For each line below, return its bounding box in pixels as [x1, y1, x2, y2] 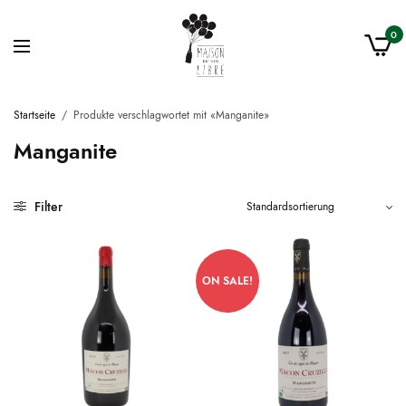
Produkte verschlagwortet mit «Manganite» [70, 107, 269, 124]
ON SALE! [202, 272, 253, 289]
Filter [31, 197, 63, 216]
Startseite [14, 107, 55, 124]
